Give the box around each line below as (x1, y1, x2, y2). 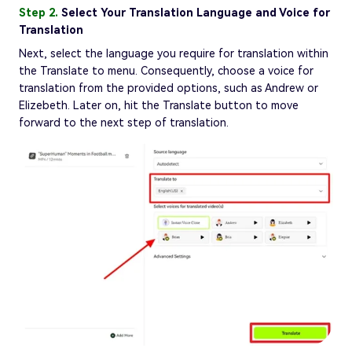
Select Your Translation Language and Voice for (61, 6, 330, 20)
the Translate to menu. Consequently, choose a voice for (19, 64, 313, 78)
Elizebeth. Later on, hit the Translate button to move (19, 99, 299, 112)
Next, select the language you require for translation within (19, 47, 328, 60)
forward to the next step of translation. (19, 116, 229, 130)
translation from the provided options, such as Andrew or (19, 82, 318, 95)
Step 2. (19, 6, 61, 20)
